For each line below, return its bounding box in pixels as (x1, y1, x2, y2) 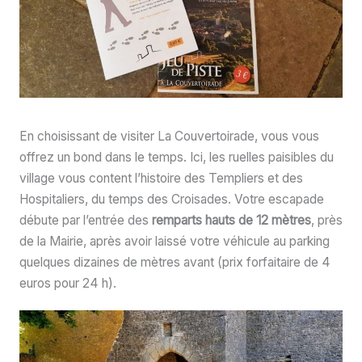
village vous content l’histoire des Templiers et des (19, 170, 303, 187)
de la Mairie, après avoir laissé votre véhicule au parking (19, 234, 330, 250)
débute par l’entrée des (19, 213, 152, 229)
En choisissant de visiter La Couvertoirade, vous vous (19, 128, 319, 145)
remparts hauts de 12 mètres (151, 213, 311, 229)
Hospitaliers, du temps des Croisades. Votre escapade (19, 192, 324, 208)
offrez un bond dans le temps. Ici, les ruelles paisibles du (19, 149, 334, 166)
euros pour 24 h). (19, 276, 116, 292)
